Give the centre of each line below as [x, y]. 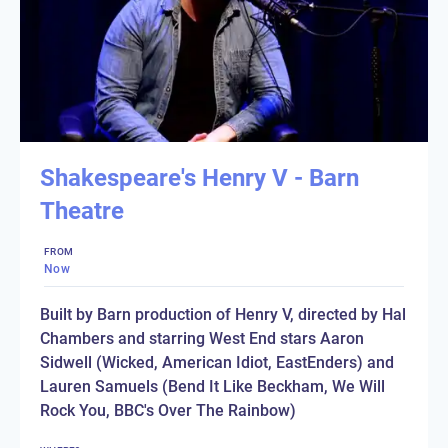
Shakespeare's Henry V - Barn [199, 177]
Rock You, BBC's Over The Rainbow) [168, 410]
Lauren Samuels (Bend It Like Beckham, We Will [212, 386]
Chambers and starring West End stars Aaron [202, 338]
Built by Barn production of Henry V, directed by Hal [223, 314]
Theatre [82, 210]
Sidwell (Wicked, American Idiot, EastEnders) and [217, 362]
